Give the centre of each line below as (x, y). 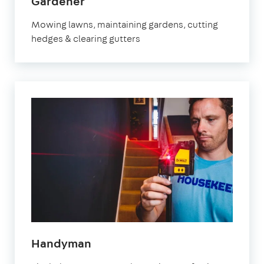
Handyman (61, 243)
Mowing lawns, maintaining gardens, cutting (125, 25)
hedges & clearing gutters (86, 39)
